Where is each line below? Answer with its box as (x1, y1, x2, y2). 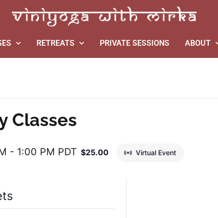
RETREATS (36, 38, 74, 48)
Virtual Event (136, 148, 177, 157)
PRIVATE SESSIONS (100, 38, 169, 48)
